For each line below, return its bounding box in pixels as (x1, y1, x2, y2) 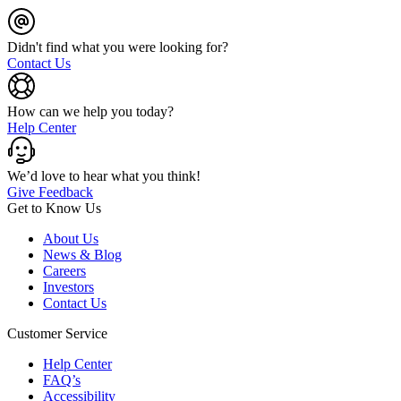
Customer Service (7, 326, 107, 341)
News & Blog (43, 247, 122, 262)
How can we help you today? (7, 104, 174, 119)
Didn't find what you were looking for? (7, 39, 228, 55)
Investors (43, 279, 94, 294)
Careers (43, 263, 86, 278)
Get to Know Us (7, 200, 101, 216)
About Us (43, 231, 98, 246)
